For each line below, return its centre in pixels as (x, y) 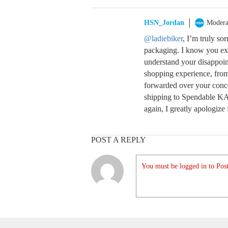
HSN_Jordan (164, 23)
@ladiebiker (163, 38)
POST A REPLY (119, 140)
